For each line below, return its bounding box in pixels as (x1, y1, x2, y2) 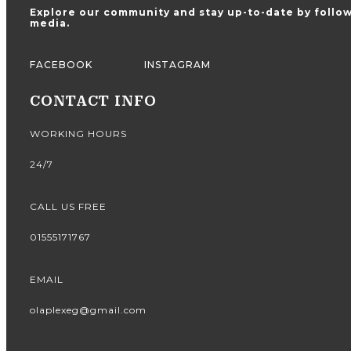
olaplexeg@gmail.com (30, 304, 147, 317)
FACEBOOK (30, 59, 92, 71)
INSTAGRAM (144, 59, 211, 71)
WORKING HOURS (30, 128, 127, 140)
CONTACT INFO (30, 92, 157, 110)
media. (30, 17, 70, 30)
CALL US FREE (30, 201, 107, 213)
